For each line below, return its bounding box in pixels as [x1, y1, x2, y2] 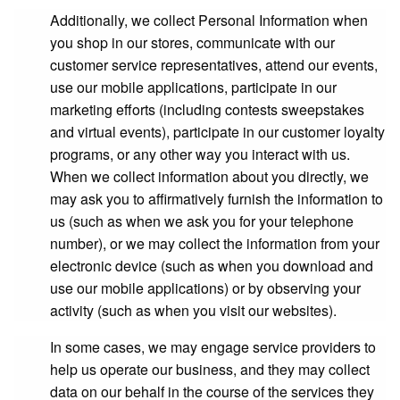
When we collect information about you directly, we [50, 166, 369, 187]
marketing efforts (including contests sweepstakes [50, 99, 364, 120]
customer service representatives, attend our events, [50, 54, 378, 75]
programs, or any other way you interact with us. [50, 144, 354, 164]
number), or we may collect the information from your [50, 233, 379, 254]
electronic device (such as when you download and [50, 255, 373, 276]
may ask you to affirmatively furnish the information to [50, 188, 383, 209]
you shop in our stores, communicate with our [50, 32, 335, 53]
